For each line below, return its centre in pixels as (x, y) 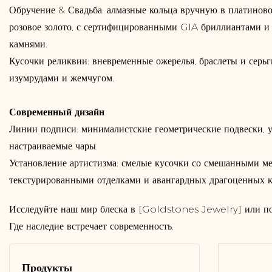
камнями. (28, 44)
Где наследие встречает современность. (91, 226)
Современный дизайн (57, 112)
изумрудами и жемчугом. (62, 78)
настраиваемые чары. (53, 146)
